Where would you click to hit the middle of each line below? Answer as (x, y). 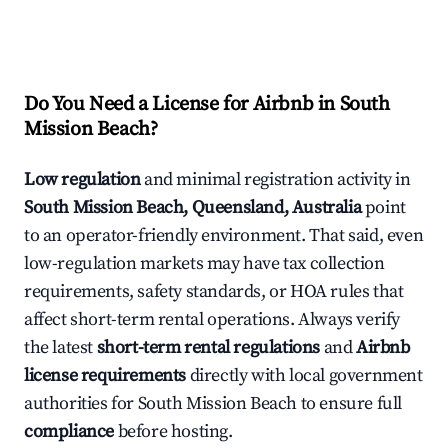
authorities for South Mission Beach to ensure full (213, 404)
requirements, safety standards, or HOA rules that (214, 292)
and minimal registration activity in (275, 180)
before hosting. (173, 432)
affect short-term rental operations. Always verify (212, 320)
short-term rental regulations (208, 348)
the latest (60, 348)
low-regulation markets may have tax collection (204, 264)
